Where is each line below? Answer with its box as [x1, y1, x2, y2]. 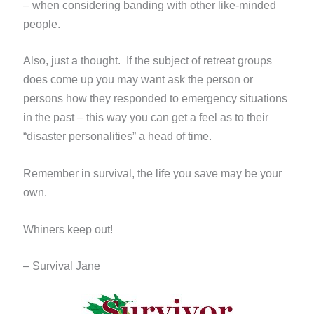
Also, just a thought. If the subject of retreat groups [22, 55, 272, 67]
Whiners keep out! [22, 223, 113, 235]
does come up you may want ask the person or [22, 74, 253, 86]
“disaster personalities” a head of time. [22, 130, 212, 143]
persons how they [22, 93, 114, 105]
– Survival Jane [22, 260, 100, 273]
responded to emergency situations [113, 93, 287, 105]
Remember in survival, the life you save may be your [22, 168, 282, 180]
